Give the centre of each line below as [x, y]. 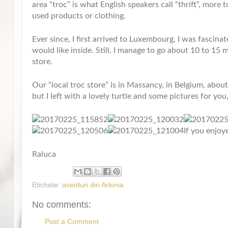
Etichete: [47, 185]
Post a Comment [72, 221]
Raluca [44, 154]
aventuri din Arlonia [93, 185]
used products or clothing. [79, 16]
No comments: [62, 205]
